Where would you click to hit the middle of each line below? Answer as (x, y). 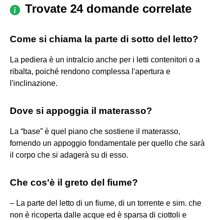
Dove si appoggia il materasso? (81, 110)
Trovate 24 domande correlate (108, 8)
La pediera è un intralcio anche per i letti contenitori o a (105, 59)
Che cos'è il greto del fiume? (74, 182)
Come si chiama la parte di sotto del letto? (104, 39)
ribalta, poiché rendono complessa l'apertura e (90, 71)
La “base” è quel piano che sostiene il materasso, (95, 131)
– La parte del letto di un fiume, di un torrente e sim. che (106, 203)
